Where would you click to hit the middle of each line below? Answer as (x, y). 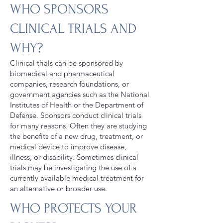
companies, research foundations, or (69, 84)
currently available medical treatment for (77, 178)
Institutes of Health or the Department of (77, 105)
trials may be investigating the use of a (73, 167)
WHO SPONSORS (59, 9)
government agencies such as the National (80, 94)
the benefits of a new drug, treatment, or (76, 136)
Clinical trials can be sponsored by (66, 63)
